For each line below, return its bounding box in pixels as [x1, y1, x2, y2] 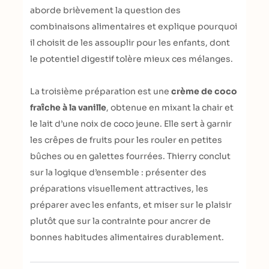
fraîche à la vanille [30, 102, 106, 113]
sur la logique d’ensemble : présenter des [30, 167, 207, 178]
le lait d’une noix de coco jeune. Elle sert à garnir [30, 118, 232, 129]
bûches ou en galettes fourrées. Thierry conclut [30, 151, 231, 162]
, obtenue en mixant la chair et [106, 102, 234, 113]
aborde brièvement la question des [30, 5, 181, 16]
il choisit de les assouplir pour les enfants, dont [30, 37, 230, 48]
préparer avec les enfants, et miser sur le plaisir [30, 199, 232, 210]
